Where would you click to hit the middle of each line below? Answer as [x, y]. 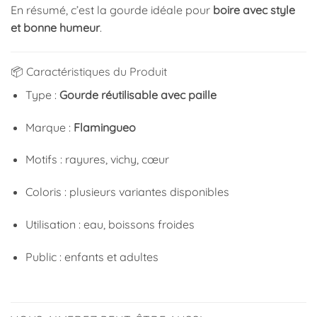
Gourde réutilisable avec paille [138, 94]
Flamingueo [104, 127]
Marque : [49, 127]
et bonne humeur [55, 27]
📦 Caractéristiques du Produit [89, 71]
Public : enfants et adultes [92, 257]
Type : [42, 94]
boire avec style [254, 10]
